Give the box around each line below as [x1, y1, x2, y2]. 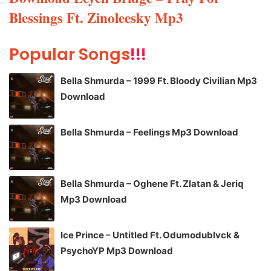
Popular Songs [9, 42, 130, 65]
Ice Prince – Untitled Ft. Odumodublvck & [60, 229, 240, 241]
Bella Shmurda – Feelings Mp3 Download [60, 126, 238, 139]
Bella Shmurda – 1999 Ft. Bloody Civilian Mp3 [60, 75, 257, 87]
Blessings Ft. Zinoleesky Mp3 [9, 7, 183, 28]
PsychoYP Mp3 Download [60, 245, 173, 257]
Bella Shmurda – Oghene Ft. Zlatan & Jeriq [60, 178, 243, 190]
